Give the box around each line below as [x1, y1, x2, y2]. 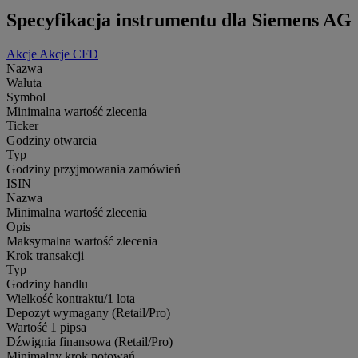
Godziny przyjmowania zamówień [6, 161, 181, 176]
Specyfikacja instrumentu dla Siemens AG [6, 9, 352, 30]
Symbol [6, 89, 46, 104]
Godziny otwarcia [6, 133, 97, 147]
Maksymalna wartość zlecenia [6, 233, 157, 248]
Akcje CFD [39, 46, 98, 61]
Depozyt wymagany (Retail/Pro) [6, 305, 170, 320]
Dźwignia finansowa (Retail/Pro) [6, 334, 173, 348]
